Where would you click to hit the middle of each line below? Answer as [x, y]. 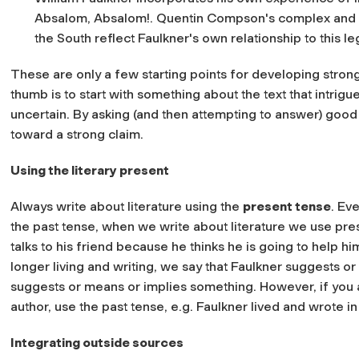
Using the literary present [90, 170]
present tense [287, 206]
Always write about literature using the [127, 206]
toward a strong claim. [77, 134]
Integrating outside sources [97, 342]
